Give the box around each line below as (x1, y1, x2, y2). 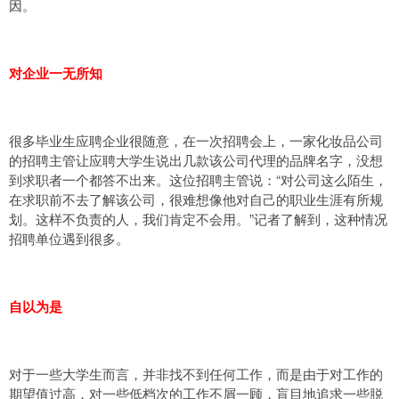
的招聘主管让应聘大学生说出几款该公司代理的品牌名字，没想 (9, 151, 383, 169)
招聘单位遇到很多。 (9, 229, 129, 248)
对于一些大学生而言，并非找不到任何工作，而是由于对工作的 (9, 364, 383, 383)
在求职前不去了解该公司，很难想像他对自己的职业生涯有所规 (9, 190, 383, 208)
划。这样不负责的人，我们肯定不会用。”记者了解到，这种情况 (9, 209, 387, 228)
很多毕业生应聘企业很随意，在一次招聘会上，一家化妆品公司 (9, 131, 383, 150)
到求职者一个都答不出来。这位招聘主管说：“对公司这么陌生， (9, 170, 387, 189)
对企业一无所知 (9, 63, 102, 83)
